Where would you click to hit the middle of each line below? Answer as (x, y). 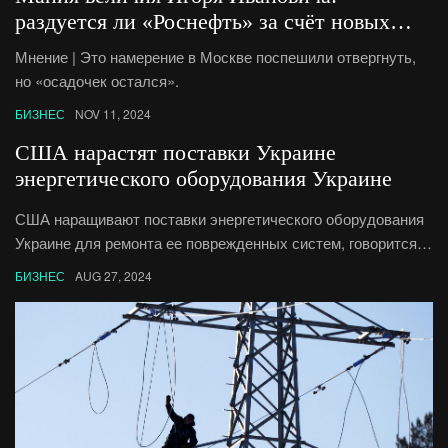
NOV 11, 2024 (113, 113)
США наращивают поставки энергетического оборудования (219, 218)
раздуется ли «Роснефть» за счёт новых (78, 21)
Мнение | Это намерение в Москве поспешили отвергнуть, (215, 56)
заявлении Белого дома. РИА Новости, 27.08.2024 (187, 266)
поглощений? (78, 47)
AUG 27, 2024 (113, 275)
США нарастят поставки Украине (175, 152)
